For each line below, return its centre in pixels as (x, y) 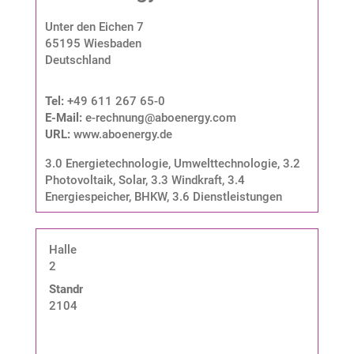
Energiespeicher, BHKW (105, 197)
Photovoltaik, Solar (95, 181)
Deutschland (77, 60)
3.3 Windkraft (186, 181)
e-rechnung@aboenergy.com (160, 118)
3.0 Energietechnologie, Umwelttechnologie (161, 164)
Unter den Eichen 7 (94, 27)
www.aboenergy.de (121, 135)
